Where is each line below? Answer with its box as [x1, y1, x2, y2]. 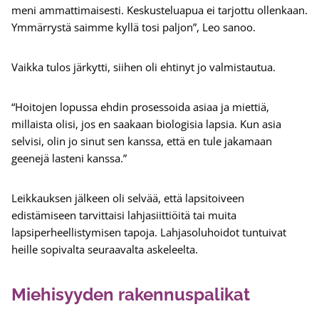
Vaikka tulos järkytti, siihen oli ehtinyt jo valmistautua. [11, 60, 278, 75]
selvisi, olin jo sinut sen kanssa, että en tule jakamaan [11, 134, 272, 149]
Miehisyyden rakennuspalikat [11, 284, 250, 305]
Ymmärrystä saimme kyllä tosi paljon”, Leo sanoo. [11, 20, 256, 35]
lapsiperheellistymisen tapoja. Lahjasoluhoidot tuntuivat [11, 225, 286, 240]
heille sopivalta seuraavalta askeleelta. [11, 242, 201, 257]
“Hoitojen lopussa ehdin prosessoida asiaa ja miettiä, [11, 100, 269, 115]
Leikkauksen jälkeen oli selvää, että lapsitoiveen [11, 191, 244, 206]
